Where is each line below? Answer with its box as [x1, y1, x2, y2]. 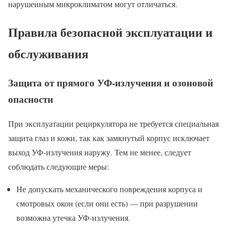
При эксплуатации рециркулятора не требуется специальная [8, 118, 219, 129]
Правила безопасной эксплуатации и [8, 22, 213, 41]
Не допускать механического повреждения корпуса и [16, 184, 202, 195]
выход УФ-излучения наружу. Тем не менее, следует [8, 147, 191, 158]
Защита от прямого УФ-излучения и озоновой [8, 75, 213, 89]
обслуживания [8, 44, 88, 62]
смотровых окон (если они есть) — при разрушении [16, 198, 198, 209]
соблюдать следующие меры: [8, 161, 109, 172]
